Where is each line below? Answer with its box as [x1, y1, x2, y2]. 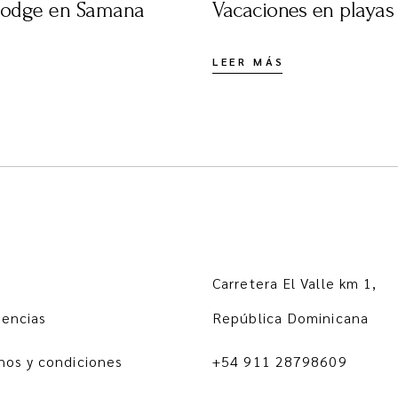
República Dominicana [212, 308, 369, 328]
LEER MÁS [212, 54, 285, 69]
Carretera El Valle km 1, [212, 274, 378, 293]
